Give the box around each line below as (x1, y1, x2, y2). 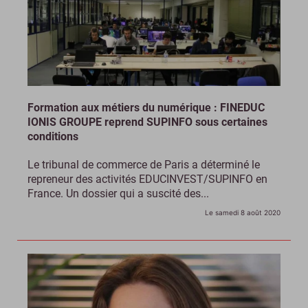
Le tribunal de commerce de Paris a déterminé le (27, 157, 260, 171)
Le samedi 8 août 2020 (205, 208, 280, 217)
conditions (27, 129, 78, 143)
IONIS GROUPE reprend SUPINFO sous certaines (27, 115, 267, 129)
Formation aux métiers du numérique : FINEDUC (27, 100, 265, 114)
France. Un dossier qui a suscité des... (27, 186, 209, 200)
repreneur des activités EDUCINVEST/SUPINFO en (27, 172, 267, 186)
